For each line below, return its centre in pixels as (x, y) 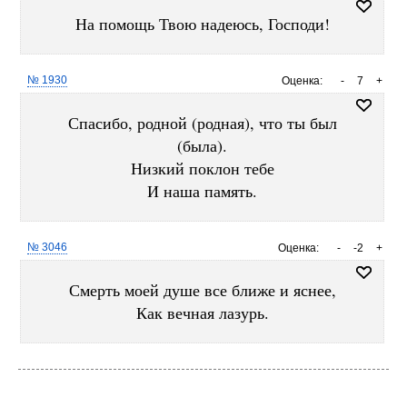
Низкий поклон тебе (202, 168)
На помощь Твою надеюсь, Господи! (202, 24)
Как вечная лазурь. (202, 313)
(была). (202, 145)
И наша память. (202, 191)
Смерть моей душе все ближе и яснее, (202, 290)
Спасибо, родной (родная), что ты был (202, 123)
